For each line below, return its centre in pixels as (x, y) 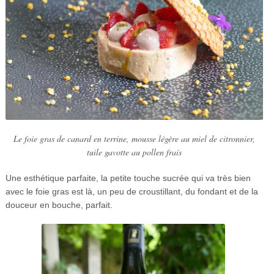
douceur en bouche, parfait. (59, 205)
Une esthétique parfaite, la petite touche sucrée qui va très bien (128, 178)
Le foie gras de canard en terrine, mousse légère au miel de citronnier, (134, 139)
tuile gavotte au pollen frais (134, 152)
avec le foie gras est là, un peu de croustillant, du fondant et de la (131, 192)
